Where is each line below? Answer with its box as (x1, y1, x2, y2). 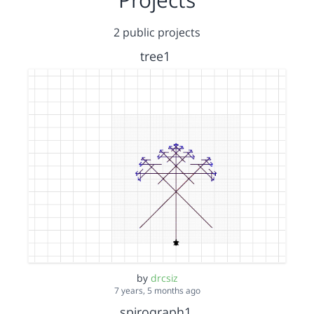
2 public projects (114, 25, 200, 40)
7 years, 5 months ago (114, 284, 200, 296)
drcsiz (150, 271, 178, 285)
